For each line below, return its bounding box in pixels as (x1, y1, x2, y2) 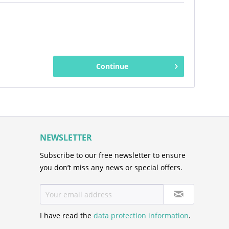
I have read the (40, 211, 94, 220)
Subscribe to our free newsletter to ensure (40, 150, 186, 160)
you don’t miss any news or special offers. (40, 163, 183, 172)
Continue (96, 61, 129, 71)
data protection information (94, 211, 189, 220)
